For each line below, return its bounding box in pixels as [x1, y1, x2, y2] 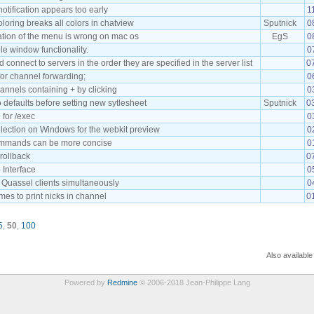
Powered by [64, 278, 107, 287]
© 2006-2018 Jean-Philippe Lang [137, 278, 250, 287]
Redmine [107, 278, 137, 287]
